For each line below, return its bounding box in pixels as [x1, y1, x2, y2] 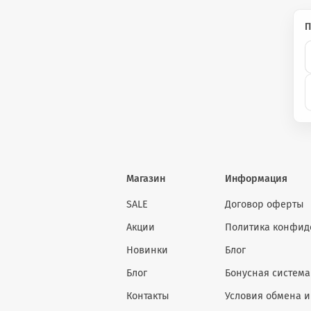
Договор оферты [225, 199, 304, 211]
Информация [225, 173, 287, 185]
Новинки [126, 244, 168, 257]
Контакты [126, 290, 169, 303]
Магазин [126, 173, 165, 185]
